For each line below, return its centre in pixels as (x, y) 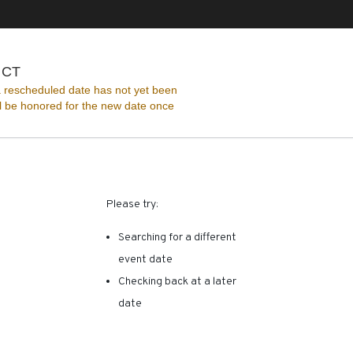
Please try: (132, 204)
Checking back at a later (177, 282)
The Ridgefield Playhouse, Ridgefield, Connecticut (177, 71)
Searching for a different (177, 238)
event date (145, 260)
